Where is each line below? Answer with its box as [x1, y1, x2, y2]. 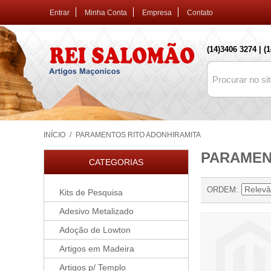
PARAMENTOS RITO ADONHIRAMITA [76, 131, 201, 139]
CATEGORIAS [89, 157, 143, 167]
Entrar [50, 8, 70, 17]
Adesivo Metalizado [59, 206, 134, 216]
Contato [187, 8, 213, 17]
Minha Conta [85, 8, 127, 17]
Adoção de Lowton [59, 225, 131, 235]
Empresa [142, 8, 172, 17]
